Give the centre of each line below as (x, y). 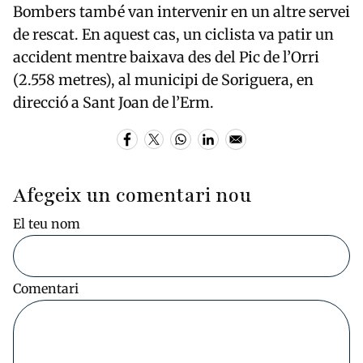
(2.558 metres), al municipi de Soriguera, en (163, 80)
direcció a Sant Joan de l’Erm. (113, 103)
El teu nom (47, 223)
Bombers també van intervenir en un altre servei (181, 12)
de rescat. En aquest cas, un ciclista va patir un (173, 35)
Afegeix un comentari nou (132, 195)
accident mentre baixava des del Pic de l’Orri (166, 58)
